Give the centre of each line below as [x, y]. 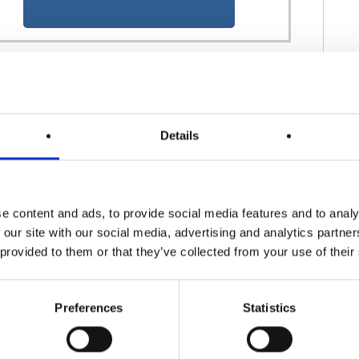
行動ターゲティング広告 [107, 86]
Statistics [269, 308]
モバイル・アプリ [235, 86]
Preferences [89, 308]
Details [179, 135]
